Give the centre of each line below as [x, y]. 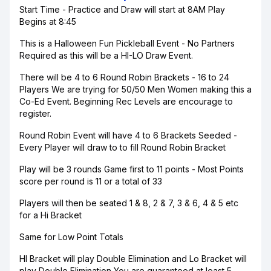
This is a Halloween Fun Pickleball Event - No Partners [127, 43]
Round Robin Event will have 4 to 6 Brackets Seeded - [128, 135]
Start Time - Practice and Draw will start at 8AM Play [122, 9]
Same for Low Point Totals [71, 237]
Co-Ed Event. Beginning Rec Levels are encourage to [126, 101]
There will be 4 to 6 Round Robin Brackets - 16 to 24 [124, 77]
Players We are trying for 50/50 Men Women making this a [135, 89]
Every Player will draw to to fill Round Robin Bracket [122, 147]
